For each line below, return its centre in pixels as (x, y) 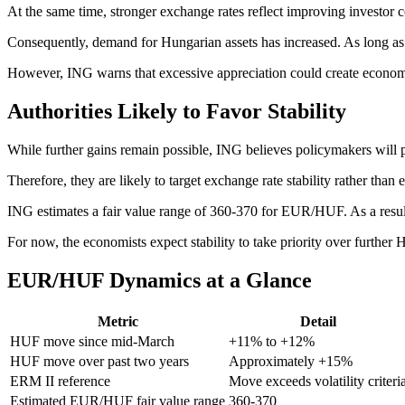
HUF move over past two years (99, 361)
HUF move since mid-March (92, 341)
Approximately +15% (291, 361)
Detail (318, 321)
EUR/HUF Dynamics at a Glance (160, 280)
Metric (118, 321)
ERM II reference (60, 381)
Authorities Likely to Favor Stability (177, 111)
